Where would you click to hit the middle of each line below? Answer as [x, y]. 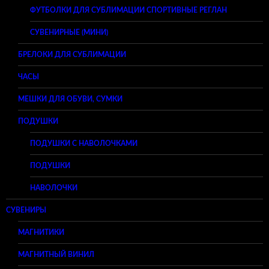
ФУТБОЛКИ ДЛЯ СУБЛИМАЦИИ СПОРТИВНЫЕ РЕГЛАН [128, 11]
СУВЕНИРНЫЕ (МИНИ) [69, 33]
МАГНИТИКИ [41, 233]
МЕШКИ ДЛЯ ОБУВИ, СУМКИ [70, 99]
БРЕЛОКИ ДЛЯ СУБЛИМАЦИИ [72, 55]
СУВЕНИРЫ [26, 210]
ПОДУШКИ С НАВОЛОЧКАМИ [84, 144]
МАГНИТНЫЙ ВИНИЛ [56, 255]
